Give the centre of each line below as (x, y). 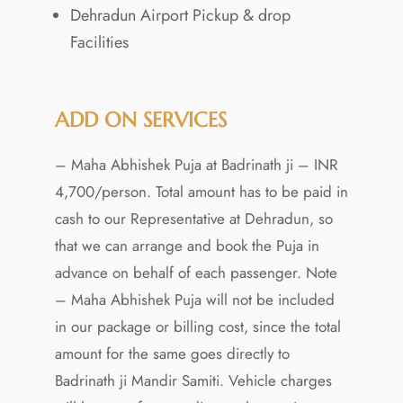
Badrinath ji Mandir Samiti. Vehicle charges (193, 380)
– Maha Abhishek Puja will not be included (194, 299)
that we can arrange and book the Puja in (187, 245)
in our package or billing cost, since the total (197, 326)
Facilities (99, 42)
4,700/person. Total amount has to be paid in (201, 191)
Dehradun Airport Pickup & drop (180, 15)
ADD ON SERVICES (140, 119)
